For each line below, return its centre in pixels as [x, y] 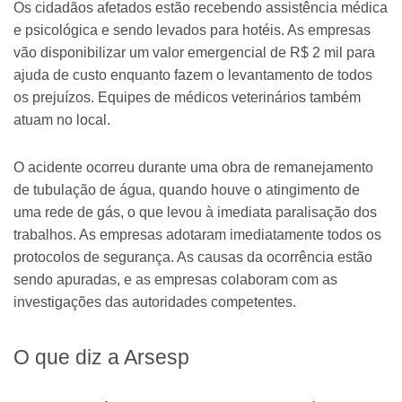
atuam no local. [62, 119]
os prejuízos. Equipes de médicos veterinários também [187, 97]
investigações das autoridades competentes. [155, 301]
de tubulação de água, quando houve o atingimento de [187, 189]
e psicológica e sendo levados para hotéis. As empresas [192, 30]
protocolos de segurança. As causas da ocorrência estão [193, 257]
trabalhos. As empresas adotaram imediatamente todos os [197, 234]
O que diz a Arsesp [101, 357]
